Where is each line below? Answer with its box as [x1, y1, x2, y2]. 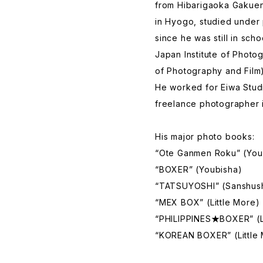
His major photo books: [155, 131, 255, 141]
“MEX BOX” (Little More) [155, 197, 260, 207]
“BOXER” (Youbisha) [155, 164, 242, 174]
